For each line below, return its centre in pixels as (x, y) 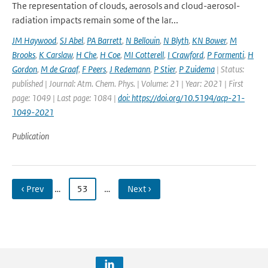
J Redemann (130, 69)
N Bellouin (143, 40)
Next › (139, 189)
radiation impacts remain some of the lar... (95, 20)
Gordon (25, 69)
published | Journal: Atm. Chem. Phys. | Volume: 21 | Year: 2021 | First (128, 83)
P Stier (165, 69)
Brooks (24, 55)
